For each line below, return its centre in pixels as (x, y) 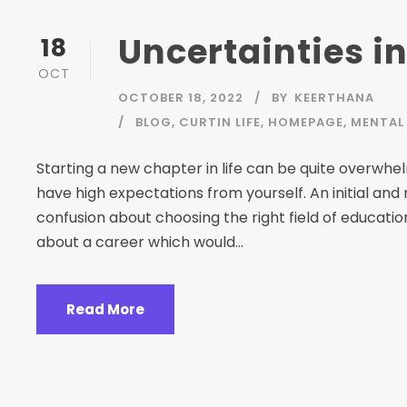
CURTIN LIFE (220, 123)
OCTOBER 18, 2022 (181, 98)
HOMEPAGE (306, 123)
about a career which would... (140, 243)
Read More (105, 310)
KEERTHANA (334, 98)
